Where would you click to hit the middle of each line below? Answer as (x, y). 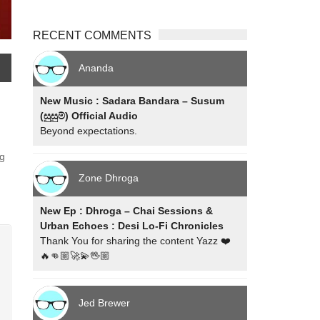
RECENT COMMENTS (92, 35)
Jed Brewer (105, 302)
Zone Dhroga (109, 177)
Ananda (96, 67)
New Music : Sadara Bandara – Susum (132, 101)
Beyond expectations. (89, 131)
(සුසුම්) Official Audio (89, 116)
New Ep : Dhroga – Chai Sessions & (127, 211)
